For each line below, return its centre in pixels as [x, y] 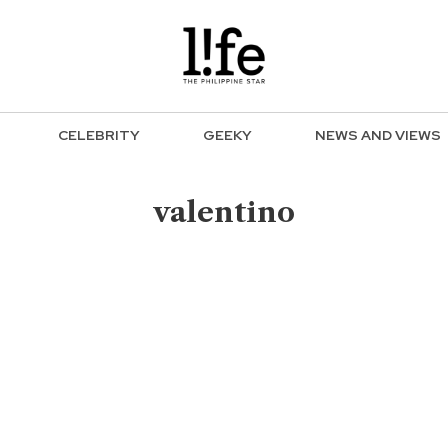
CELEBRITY [99, 135]
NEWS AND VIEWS [378, 135]
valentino [224, 212]
